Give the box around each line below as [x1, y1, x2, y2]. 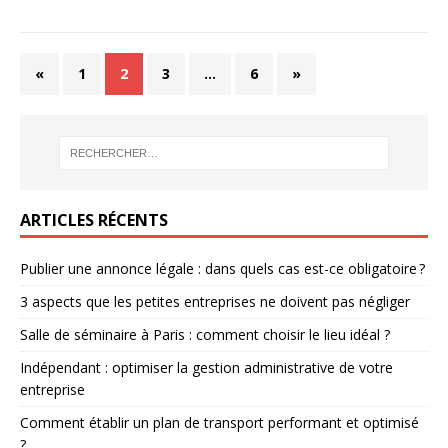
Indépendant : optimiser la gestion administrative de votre [20, 358, 393, 378]
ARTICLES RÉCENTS [20, 209, 168, 232]
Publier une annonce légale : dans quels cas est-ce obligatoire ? [20, 259, 425, 279]
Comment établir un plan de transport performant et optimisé [20, 413, 419, 433]
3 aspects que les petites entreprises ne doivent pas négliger [20, 292, 410, 312]
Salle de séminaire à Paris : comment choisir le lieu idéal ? [20, 325, 390, 345]
